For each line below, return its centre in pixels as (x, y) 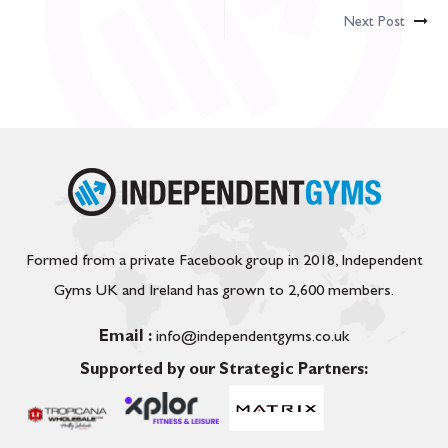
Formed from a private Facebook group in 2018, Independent (224, 262)
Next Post (376, 23)
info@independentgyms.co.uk (250, 338)
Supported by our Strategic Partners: (224, 371)
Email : (125, 338)
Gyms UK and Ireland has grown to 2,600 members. (224, 292)
